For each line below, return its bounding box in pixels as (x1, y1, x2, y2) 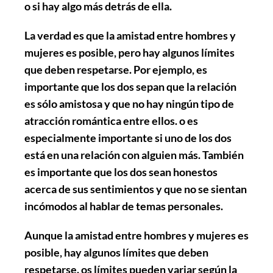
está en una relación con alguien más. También (24, 147, 244, 161)
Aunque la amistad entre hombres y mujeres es (24, 228, 249, 242)
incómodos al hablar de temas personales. (24, 199, 223, 213)
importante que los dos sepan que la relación (24, 79, 236, 93)
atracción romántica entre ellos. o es (24, 113, 198, 127)
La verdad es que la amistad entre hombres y (24, 28, 236, 42)
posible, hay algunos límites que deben (24, 245, 208, 259)
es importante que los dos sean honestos (24, 165, 218, 179)
